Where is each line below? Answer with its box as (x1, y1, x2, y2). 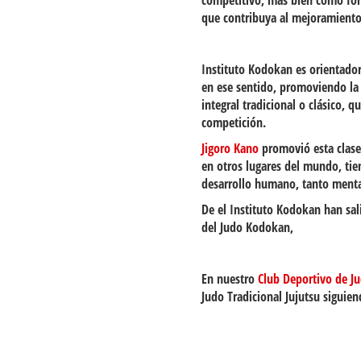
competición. (201, 114, 267, 131)
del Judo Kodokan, (201, 218, 297, 236)
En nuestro (201, 270, 259, 288)
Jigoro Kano (201, 139, 259, 157)
